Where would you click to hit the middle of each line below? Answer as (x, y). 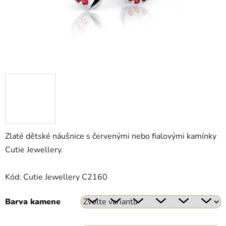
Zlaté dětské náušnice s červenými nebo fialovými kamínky (111, 136)
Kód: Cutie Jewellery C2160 (56, 177)
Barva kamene (33, 202)
